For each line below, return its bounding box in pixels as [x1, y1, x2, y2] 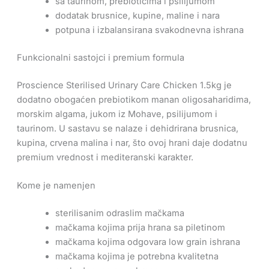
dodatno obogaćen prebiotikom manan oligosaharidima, [16, 94, 251, 105]
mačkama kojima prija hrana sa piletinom [55, 222, 225, 234]
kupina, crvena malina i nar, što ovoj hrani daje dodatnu [16, 137, 247, 148]
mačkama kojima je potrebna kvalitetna [55, 251, 219, 262]
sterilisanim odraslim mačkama [55, 208, 184, 219]
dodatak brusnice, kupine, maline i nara [55, 10, 220, 22]
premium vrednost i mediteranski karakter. [16, 151, 193, 163]
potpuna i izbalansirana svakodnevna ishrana [55, 25, 244, 36]
